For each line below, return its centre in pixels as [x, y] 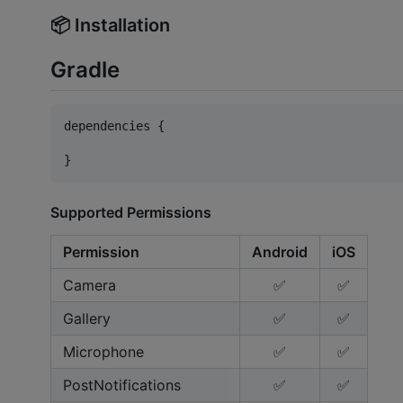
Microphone [103, 351]
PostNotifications [122, 385]
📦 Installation [110, 25]
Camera [90, 285]
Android [280, 251]
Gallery [87, 318]
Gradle [85, 70]
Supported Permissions [131, 212]
